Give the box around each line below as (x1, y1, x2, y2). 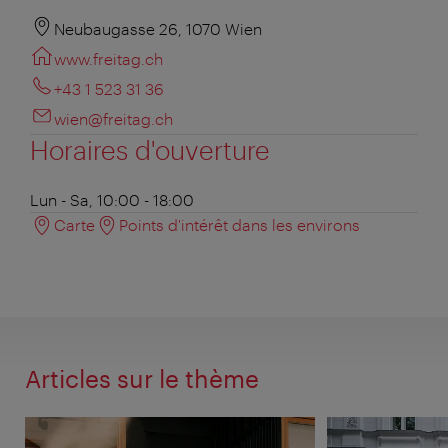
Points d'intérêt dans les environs (119, 214, 360, 234)
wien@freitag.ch (54, 108, 173, 128)
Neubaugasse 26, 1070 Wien (54, 18, 262, 38)
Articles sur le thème (25, 363, 259, 393)
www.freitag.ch (54, 48, 163, 68)
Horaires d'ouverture (30, 133, 270, 165)
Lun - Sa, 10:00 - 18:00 (30, 189, 194, 209)
